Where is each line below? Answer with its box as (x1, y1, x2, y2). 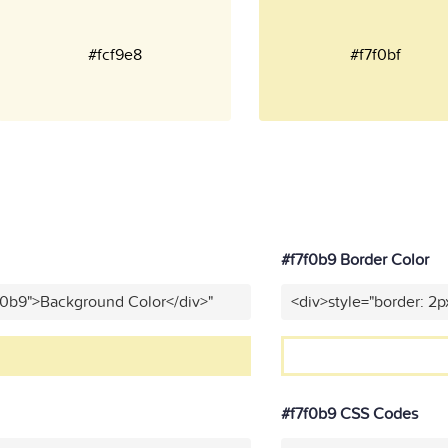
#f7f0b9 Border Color (280, 250, 429, 270)
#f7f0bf (350, 44, 402, 65)
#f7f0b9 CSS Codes (280, 404, 418, 424)
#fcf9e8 (87, 44, 142, 65)
